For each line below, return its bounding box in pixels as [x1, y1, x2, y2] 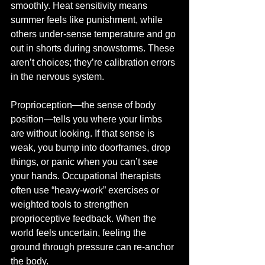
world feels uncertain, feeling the [11, 228, 148, 238]
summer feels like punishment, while [11, 15, 165, 25]
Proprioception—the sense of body [11, 100, 158, 110]
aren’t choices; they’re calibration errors [11, 57, 177, 67]
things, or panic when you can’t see [11, 157, 160, 167]
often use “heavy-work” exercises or [11, 185, 161, 195]
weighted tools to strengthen [11, 199, 131, 209]
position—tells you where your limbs [11, 114, 164, 124]
